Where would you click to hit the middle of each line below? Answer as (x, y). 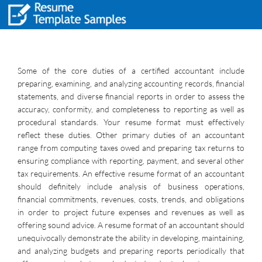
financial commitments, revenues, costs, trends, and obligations (131, 199)
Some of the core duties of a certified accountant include (131, 70)
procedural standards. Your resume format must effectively (131, 122)
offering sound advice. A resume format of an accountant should (131, 225)
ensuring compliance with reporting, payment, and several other (131, 161)
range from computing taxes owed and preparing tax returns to (131, 148)
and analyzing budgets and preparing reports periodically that (131, 251)
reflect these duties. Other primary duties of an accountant (131, 135)
